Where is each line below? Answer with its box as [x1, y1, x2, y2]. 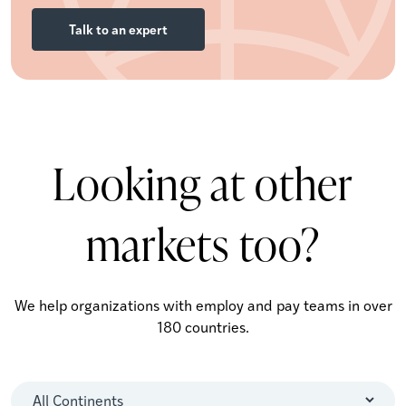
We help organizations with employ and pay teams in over [14, 295, 392, 314]
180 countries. [157, 316, 249, 336]
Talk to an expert [69, 19, 168, 38]
